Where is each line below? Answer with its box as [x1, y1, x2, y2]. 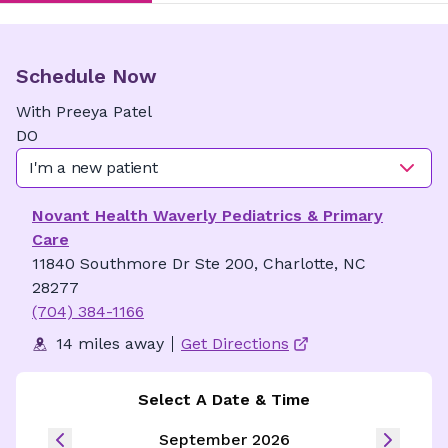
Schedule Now [16, 64, 157, 88]
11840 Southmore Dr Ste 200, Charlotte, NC [32, 254, 366, 273]
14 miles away [56, 334, 164, 353]
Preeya [56, 102, 108, 121]
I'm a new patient [29, 158, 158, 177]
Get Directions [181, 334, 289, 353]
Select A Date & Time [138, 390, 310, 409]
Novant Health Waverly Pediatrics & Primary [32, 206, 383, 225]
